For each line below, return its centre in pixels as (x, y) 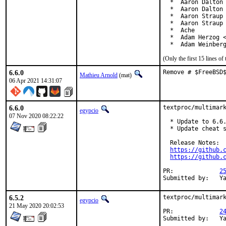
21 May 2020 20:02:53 (37, 206)
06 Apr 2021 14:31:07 (36, 81)
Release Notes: (191, 143)
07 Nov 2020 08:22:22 (36, 116)
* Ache (179, 30)
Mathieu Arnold (99, 75)
